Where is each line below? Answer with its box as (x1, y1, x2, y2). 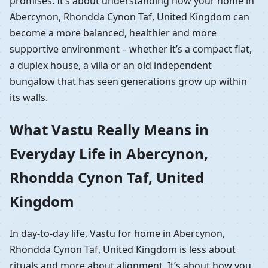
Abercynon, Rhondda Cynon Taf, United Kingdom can (10, 10, 249, 23)
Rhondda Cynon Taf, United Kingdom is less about (10, 242, 236, 256)
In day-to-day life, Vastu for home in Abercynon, (10, 226, 225, 240)
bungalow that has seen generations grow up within (10, 74, 247, 88)
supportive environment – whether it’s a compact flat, (10, 42, 252, 56)
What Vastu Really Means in (10, 119, 209, 139)
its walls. (10, 90, 48, 104)
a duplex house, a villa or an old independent (10, 58, 212, 72)
